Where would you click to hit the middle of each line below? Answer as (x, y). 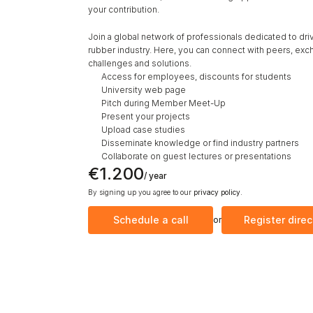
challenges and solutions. (141, 63)
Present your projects (146, 116)
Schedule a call (151, 219)
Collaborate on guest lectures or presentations (197, 156)
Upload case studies (143, 129)
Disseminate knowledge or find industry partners (200, 143)
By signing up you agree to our (141, 192)
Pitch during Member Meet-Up (163, 103)
